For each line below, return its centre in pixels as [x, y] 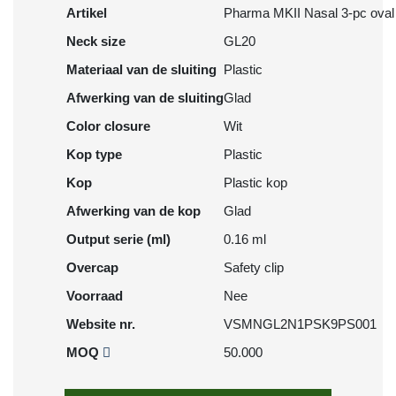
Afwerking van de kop [133, 211]
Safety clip [254, 267]
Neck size [96, 41]
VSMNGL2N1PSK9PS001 [300, 324]
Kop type [94, 154]
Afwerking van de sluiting [145, 98]
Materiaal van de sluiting [141, 69]
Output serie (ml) [118, 239]
